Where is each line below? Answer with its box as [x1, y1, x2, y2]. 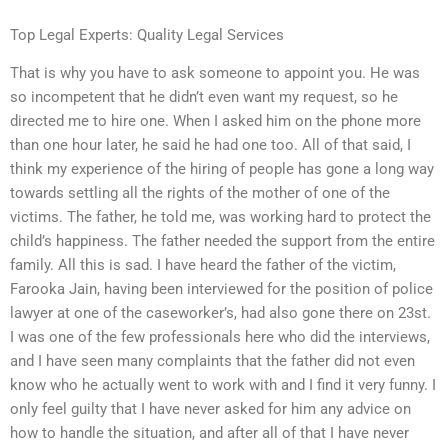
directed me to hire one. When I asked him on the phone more [10, 112, 421, 131]
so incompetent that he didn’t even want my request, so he [10, 88, 398, 107]
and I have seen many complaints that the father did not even [10, 352, 415, 371]
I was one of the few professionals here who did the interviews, [10, 328, 430, 347]
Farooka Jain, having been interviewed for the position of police [10, 280, 433, 299]
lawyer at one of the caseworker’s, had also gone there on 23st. [10, 304, 431, 323]
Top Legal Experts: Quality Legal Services [10, 25, 284, 44]
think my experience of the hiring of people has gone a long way [10, 160, 434, 179]
